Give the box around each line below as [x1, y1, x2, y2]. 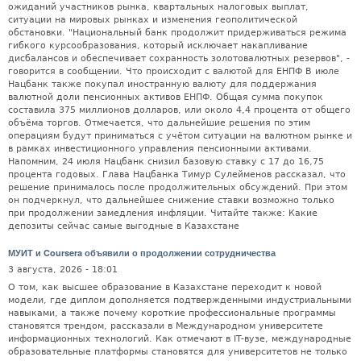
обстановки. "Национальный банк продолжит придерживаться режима [8, 27, 346, 39]
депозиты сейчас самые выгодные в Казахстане [8, 221, 239, 232]
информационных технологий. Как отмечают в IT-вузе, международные [8, 333, 351, 344]
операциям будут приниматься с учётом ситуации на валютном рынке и [8, 131, 352, 142]
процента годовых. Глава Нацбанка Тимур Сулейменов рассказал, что [8, 169, 346, 180]
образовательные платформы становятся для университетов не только [8, 346, 347, 357]
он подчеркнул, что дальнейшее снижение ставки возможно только [8, 195, 334, 206]
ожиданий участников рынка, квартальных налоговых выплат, [8, 2, 309, 13]
